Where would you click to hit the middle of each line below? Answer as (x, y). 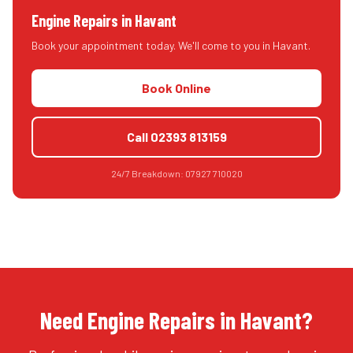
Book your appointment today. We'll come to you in (152, 45)
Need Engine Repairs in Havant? (176, 320)
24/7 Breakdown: (148, 173)
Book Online (176, 88)
